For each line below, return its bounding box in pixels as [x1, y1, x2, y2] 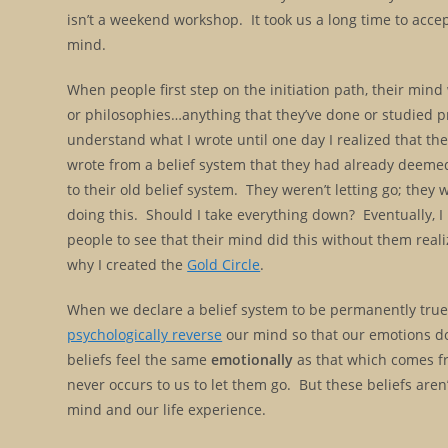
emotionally [211, 349, 294, 369]
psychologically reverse [67, 324, 223, 344]
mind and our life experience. [67, 399, 267, 419]
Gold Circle [187, 254, 261, 274]
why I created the [67, 254, 188, 274]
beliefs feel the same [67, 349, 212, 369]
